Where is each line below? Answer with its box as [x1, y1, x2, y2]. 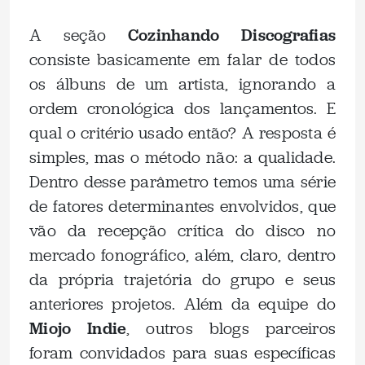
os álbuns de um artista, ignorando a [29, 73, 336, 95]
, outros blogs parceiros [126, 318, 336, 339]
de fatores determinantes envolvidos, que [29, 196, 336, 217]
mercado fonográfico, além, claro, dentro [29, 244, 336, 266]
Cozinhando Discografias [127, 24, 336, 45]
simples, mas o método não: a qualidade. [29, 147, 336, 168]
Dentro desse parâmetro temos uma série [29, 171, 336, 192]
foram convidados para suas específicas [29, 342, 336, 363]
